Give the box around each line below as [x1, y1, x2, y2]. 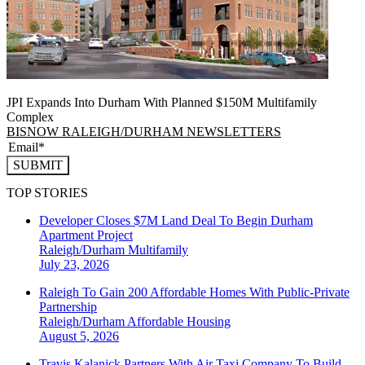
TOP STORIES [7, 185, 88, 200]
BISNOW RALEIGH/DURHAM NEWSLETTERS [7, 124, 281, 139]
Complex [7, 109, 54, 124]
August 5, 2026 [39, 328, 119, 343]
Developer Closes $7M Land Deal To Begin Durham [39, 213, 313, 227]
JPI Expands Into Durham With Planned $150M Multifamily [7, 95, 317, 109]
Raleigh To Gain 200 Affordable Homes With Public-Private [39, 284, 350, 299]
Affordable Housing [127, 314, 231, 328]
